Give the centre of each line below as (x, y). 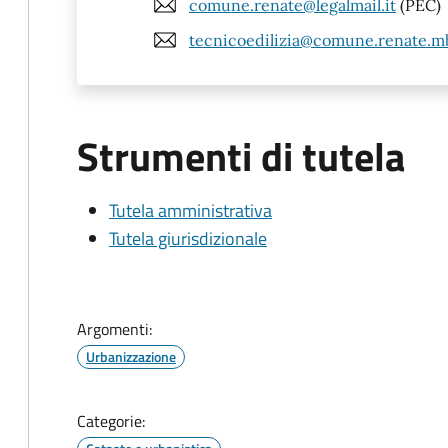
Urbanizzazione (131, 356)
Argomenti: (114, 329)
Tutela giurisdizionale (188, 238)
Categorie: (111, 421)
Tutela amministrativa (190, 210)
